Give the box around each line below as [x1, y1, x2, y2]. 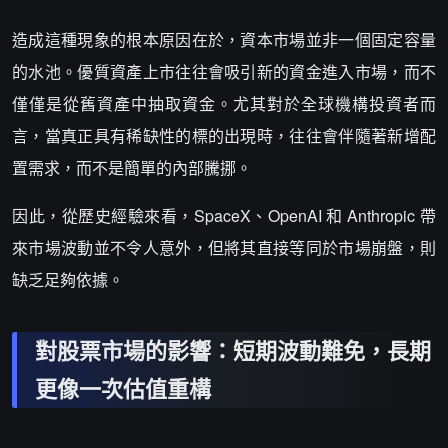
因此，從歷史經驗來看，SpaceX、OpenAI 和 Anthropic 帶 [12, 204, 436, 227]
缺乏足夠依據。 [12, 268, 124, 291]
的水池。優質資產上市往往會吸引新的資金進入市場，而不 [12, 60, 436, 83]
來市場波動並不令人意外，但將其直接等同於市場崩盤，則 [12, 236, 436, 259]
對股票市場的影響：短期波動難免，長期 [35, 334, 431, 366]
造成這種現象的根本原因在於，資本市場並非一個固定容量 [12, 28, 436, 51]
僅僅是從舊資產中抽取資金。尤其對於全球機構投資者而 [12, 92, 436, 115]
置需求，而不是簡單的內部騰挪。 [12, 156, 252, 179]
